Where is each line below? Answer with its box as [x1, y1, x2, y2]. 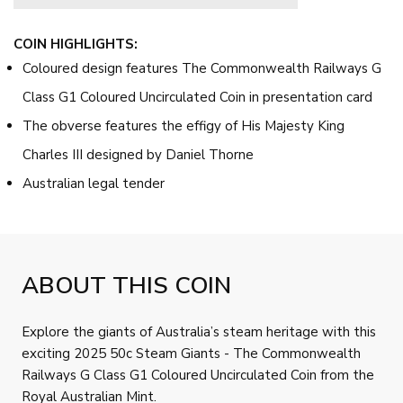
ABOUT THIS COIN [22, 269, 231, 301]
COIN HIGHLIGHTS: [13, 34, 138, 53]
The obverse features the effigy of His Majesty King [22, 116, 345, 135]
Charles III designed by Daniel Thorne [22, 145, 254, 164]
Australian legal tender [22, 174, 165, 193]
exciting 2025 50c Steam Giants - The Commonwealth [22, 344, 361, 363]
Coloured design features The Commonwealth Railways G [22, 58, 381, 77]
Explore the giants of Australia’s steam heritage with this [22, 322, 376, 341]
